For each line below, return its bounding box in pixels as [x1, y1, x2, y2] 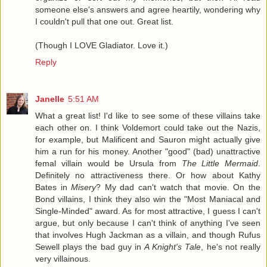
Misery [71, 182, 97, 192]
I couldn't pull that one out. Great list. [35, 16, 173, 26]
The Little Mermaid [181, 158, 258, 168]
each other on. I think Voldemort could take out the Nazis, [35, 122, 260, 132]
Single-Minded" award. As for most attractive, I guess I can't [35, 206, 260, 216]
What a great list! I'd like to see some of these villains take [35, 110, 260, 120]
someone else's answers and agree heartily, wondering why [35, 4, 260, 14]
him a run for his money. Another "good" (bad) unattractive [35, 146, 260, 156]
